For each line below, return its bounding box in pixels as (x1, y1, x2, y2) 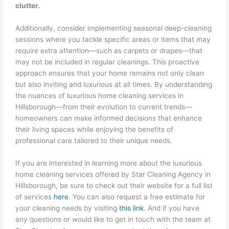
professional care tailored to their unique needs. (15, 136, 173, 145)
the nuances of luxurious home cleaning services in (15, 91, 184, 100)
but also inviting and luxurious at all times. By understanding (15, 80, 213, 88)
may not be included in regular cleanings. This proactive (15, 57, 200, 66)
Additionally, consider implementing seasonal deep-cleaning (15, 24, 212, 32)
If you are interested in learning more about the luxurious (15, 158, 202, 167)
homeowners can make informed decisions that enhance (15, 113, 202, 122)
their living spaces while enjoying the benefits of (15, 125, 174, 133)
